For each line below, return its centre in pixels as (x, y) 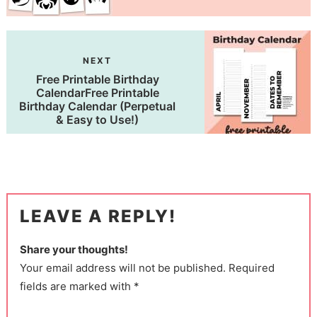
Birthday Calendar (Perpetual (98, 106)
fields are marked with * (80, 287)
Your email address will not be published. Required (148, 268)
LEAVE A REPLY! (98, 217)
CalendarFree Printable (97, 93)
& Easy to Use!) (98, 120)
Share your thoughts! (74, 250)
